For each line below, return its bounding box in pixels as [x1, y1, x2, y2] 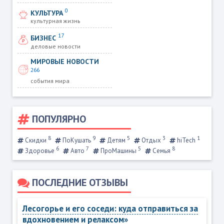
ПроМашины [98, 146, 138, 155]
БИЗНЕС [30, 33, 58, 42]
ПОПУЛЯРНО [31, 112, 86, 125]
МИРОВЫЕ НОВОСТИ [30, 56, 99, 66]
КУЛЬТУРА [30, 8, 65, 17]
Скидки [23, 136, 48, 145]
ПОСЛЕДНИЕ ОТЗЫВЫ [31, 175, 128, 189]
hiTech [175, 136, 197, 145]
